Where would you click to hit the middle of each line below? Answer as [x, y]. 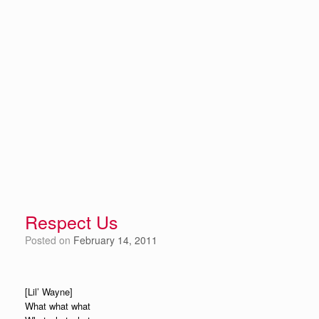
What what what [58, 306]
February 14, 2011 [115, 240]
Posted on [52, 240]
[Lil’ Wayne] [49, 292]
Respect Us [72, 221]
